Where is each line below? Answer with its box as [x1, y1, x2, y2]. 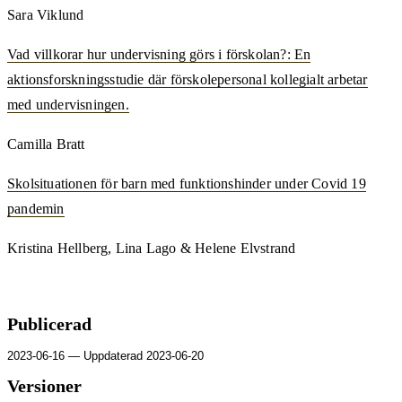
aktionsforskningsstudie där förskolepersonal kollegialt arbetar [7, 71, 368, 87]
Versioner [7, 377, 82, 397]
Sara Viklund [7, 6, 84, 22]
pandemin [7, 200, 65, 216]
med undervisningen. [7, 96, 129, 112]
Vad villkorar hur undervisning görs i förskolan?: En [7, 46, 311, 62]
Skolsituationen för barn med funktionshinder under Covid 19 [7, 175, 366, 191]
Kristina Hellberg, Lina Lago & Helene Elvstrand [7, 240, 296, 256]
